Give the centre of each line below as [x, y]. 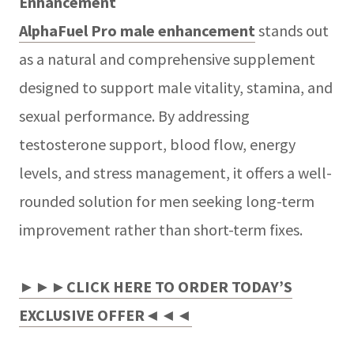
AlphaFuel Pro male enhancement [137, 30]
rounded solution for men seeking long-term [167, 201]
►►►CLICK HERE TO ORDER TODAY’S [156, 286]
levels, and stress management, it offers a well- [175, 172]
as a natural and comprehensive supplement [167, 58]
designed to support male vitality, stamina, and [176, 87]
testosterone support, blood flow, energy [157, 144]
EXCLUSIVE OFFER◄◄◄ [105, 314]
